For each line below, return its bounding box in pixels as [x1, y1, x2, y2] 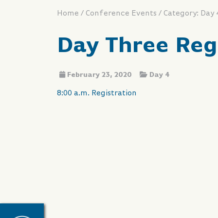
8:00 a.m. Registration [57, 90, 137, 98]
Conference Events [86, 10, 157, 18]
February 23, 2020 [67, 72, 132, 79]
